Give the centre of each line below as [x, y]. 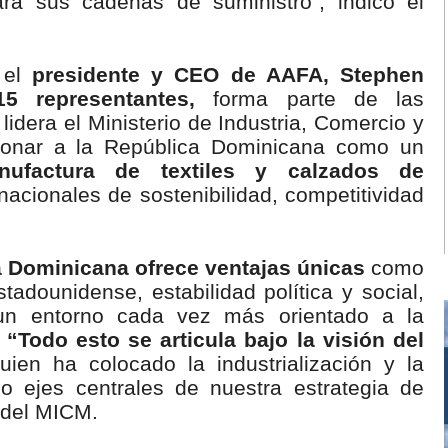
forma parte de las [309, 99]
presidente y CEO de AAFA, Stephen [228, 75]
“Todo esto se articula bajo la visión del [215, 340]
